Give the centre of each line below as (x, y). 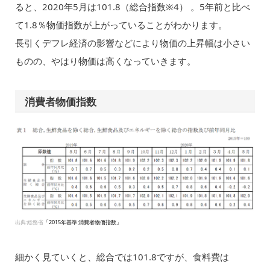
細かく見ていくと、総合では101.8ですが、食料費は (122, 257)
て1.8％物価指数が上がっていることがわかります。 (121, 24)
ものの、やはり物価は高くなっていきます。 (105, 61)
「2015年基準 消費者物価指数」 (82, 222)
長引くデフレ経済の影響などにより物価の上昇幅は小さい (132, 42)
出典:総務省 (29, 222)
